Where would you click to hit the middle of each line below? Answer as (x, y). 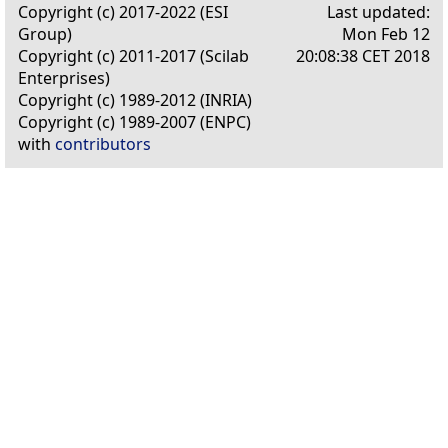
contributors (103, 143)
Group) (45, 33)
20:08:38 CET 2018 (363, 55)
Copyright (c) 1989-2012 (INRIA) (135, 99)
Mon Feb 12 (386, 33)
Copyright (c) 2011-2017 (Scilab (133, 55)
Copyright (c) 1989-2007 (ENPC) (134, 121)
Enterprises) (64, 77)
